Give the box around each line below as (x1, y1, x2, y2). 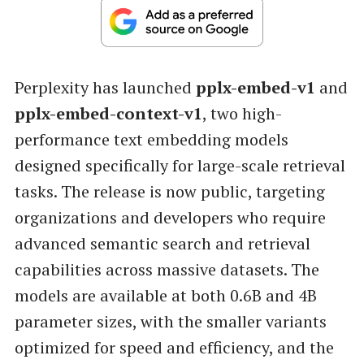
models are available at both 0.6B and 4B (14, 284, 317, 307)
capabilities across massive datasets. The (14, 258, 319, 281)
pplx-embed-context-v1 (14, 102, 202, 125)
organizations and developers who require (14, 206, 326, 229)
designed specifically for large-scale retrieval (14, 154, 345, 177)
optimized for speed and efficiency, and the (14, 336, 334, 359)
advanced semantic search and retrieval (14, 232, 310, 255)
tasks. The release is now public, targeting (14, 180, 325, 203)
